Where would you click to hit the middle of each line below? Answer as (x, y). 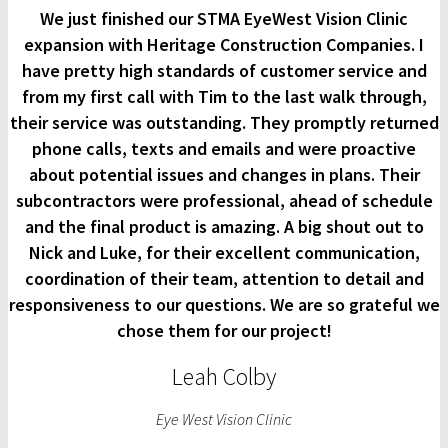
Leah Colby (224, 377)
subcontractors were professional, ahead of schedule (224, 201)
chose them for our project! (224, 331)
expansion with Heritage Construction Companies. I (224, 45)
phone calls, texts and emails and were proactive (224, 149)
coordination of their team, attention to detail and (224, 279)
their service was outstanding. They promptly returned (224, 123)
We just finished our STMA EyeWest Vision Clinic (224, 19)
